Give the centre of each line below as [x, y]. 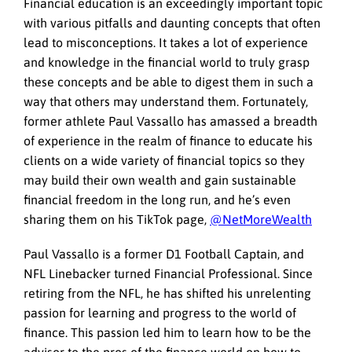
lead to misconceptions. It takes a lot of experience [166, 42]
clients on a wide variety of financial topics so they [164, 160]
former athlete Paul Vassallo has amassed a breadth [170, 121]
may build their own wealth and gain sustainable [160, 180]
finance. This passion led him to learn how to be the [167, 333]
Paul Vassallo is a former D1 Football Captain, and [164, 254]
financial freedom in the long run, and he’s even [157, 199]
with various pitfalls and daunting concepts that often [172, 22]
